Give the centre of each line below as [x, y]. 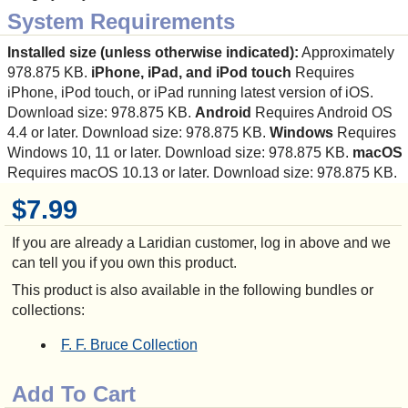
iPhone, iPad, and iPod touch [191, 73]
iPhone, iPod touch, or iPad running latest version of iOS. [190, 93]
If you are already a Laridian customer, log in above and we [201, 243]
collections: [48, 311]
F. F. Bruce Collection [129, 345]
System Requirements [121, 22]
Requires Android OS [322, 113]
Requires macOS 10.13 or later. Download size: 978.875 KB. [202, 173]
